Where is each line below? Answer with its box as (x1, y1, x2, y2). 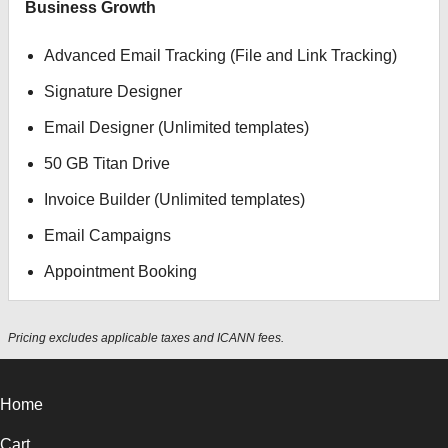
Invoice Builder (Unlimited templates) (44, 191, 306, 208)
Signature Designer (44, 83, 183, 100)
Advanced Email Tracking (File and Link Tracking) (44, 47, 398, 64)
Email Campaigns (44, 227, 172, 244)
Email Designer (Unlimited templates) (44, 119, 310, 136)
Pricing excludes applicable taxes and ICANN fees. (8, 331, 284, 345)
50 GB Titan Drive (44, 155, 171, 172)
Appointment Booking (44, 263, 198, 280)
